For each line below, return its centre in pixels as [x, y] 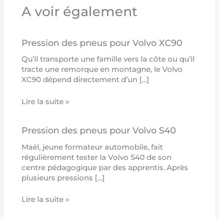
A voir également [80, 11]
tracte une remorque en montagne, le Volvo [102, 70]
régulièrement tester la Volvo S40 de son [97, 157]
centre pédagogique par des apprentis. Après [105, 167]
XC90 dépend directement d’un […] [86, 80]
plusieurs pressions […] [63, 178]
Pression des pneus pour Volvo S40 [99, 131]
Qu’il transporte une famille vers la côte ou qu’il [108, 59]
